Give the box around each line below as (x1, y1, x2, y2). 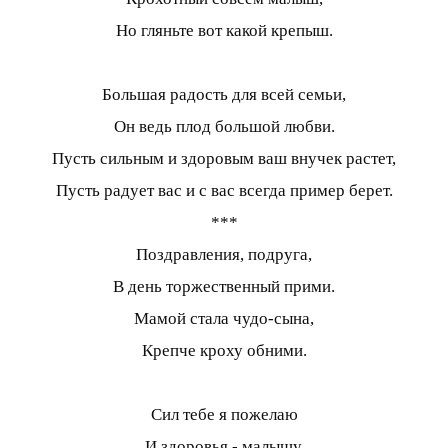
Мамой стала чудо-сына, (134, 309, 314, 329)
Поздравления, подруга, (136, 245, 312, 265)
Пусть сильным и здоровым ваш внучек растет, (52, 149, 396, 169)
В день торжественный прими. (113, 277, 335, 297)
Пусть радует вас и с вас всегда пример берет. (55, 181, 393, 201)
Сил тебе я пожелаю (150, 405, 298, 425)
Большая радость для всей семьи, (102, 85, 346, 105)
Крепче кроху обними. (141, 341, 307, 361)
